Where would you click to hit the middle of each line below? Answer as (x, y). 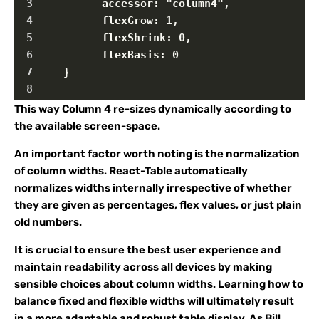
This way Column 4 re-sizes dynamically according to (153, 109)
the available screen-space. (87, 126)
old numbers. (48, 222)
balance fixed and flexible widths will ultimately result (154, 301)
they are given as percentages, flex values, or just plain (158, 205)
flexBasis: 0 (108, 55)
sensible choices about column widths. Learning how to (159, 284)
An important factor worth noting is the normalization (157, 154)
